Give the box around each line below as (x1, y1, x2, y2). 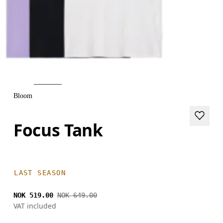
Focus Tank (13, 118, 103, 141)
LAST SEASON (14, 168, 66, 177)
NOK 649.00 (57, 191, 98, 199)
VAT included (13, 201, 57, 211)
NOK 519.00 (13, 191, 54, 199)
